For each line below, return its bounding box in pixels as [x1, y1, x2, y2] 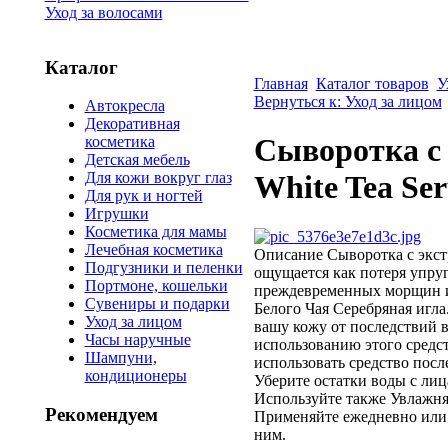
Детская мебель [84, 151, 190, 169]
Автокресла [84, 97, 165, 115]
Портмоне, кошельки [84, 277, 228, 295]
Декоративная [84, 115, 180, 133]
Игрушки [84, 205, 149, 223]
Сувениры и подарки [84, 295, 230, 313]
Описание [253, 245, 323, 263]
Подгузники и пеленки [84, 259, 243, 277]
